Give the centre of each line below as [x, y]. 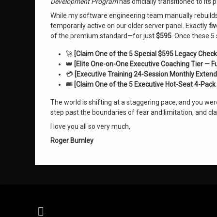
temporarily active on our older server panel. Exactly [130, 26]
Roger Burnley [72, 140]
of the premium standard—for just [103, 36]
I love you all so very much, [90, 126]
